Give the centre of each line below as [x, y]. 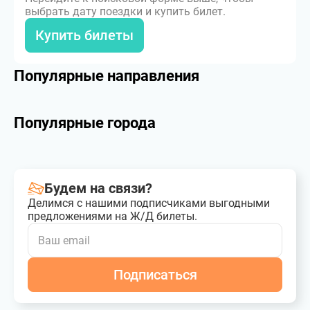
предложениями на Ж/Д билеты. [112, 216]
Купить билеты [84, 35]
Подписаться [155, 275]
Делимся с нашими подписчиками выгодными [149, 203]
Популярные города [85, 123]
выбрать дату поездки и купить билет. [125, 11]
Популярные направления [107, 76]
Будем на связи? [98, 188]
